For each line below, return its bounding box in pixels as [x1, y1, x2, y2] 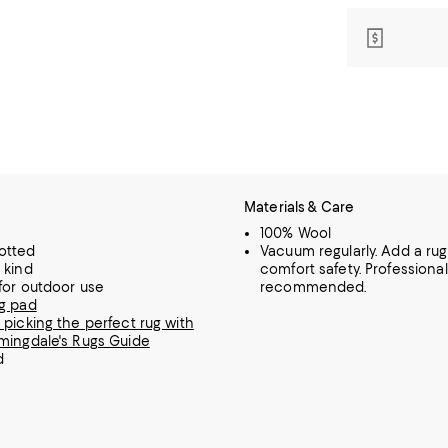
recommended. [260, 279, 367, 295]
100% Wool [260, 225, 332, 241]
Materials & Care [244, 199, 355, 215]
